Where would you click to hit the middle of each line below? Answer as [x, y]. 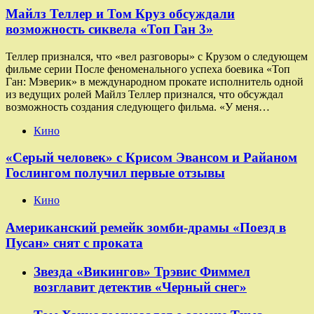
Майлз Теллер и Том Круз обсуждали [120, 13]
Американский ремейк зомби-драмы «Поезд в [146, 227]
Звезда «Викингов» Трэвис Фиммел [142, 271]
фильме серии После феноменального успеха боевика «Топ [148, 69]
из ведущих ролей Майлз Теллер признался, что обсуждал [144, 94]
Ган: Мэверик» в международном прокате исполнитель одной [155, 81]
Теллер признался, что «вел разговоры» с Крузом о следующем [157, 56]
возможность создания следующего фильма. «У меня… [138, 107]
